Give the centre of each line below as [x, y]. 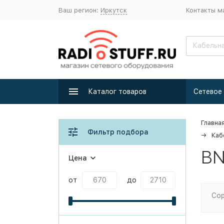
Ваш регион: [79, 10]
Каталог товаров [117, 91]
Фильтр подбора [118, 132]
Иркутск [114, 10]
